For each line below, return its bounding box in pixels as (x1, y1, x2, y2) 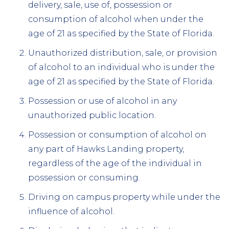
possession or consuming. (28, 172, 140, 182)
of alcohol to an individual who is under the (28, 62, 215, 72)
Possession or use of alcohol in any (28, 96, 177, 106)
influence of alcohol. (28, 206, 114, 216)
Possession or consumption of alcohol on (28, 129, 207, 140)
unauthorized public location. (28, 110, 156, 120)
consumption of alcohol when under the (28, 14, 203, 24)
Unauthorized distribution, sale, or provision (28, 48, 217, 58)
